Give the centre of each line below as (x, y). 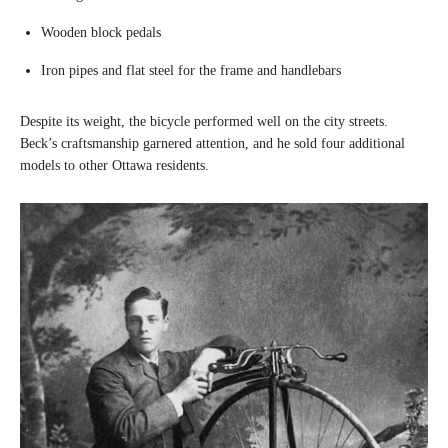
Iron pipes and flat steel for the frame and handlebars (191, 70)
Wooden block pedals (101, 32)
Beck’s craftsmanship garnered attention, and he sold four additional (212, 143)
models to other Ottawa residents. (114, 165)
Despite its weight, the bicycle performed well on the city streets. (204, 121)
